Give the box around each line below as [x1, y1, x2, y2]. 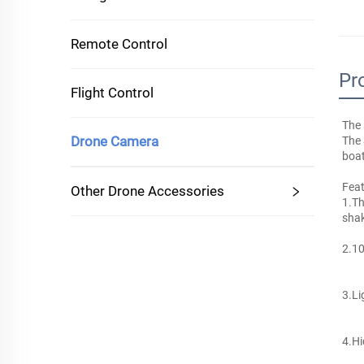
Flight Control [71, 84, 154, 101]
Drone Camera [71, 133, 158, 149]
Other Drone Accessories [71, 183, 224, 199]
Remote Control [71, 36, 167, 52]
